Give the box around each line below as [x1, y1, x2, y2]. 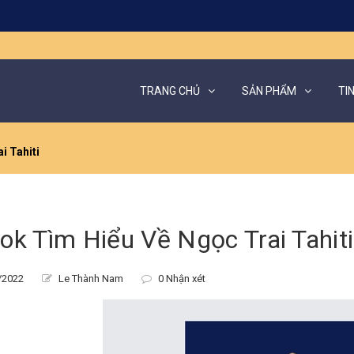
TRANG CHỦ [140, 85, 200, 97]
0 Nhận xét [155, 273, 205, 284]
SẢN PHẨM [242, 85, 296, 97]
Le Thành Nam [55, 273, 123, 284]
